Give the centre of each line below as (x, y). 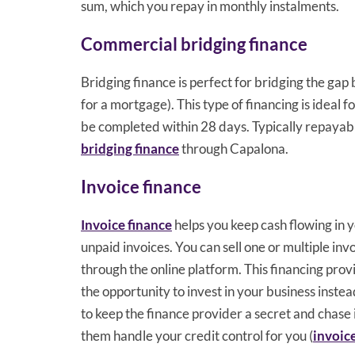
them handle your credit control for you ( (197, 335)
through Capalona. (234, 148)
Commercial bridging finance (194, 44)
